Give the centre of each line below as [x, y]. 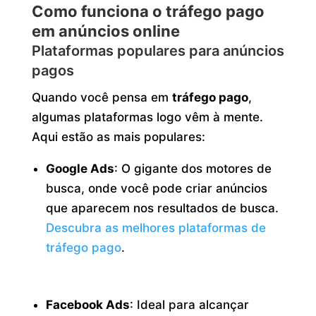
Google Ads [80, 169]
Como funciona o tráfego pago [148, 12]
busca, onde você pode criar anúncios [157, 189]
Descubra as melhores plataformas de [156, 228]
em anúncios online [105, 31]
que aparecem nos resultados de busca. [163, 208]
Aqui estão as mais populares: [118, 137]
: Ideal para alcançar [190, 305]
